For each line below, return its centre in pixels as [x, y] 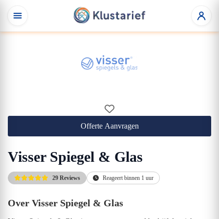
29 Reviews [66, 178]
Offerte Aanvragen [109, 126]
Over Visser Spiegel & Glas [66, 203]
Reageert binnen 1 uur [128, 178]
